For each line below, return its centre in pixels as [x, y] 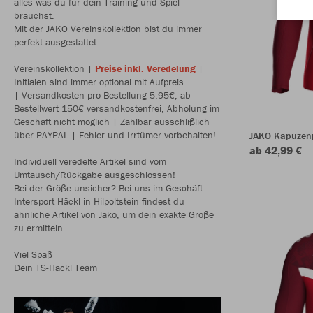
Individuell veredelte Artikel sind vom [90, 161]
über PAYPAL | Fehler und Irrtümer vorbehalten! [115, 134]
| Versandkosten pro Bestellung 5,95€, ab [102, 95]
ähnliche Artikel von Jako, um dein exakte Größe [114, 214]
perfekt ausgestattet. [57, 42]
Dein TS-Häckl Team [56, 267]
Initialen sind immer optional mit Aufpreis [99, 81]
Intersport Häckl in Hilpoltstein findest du [99, 201]
